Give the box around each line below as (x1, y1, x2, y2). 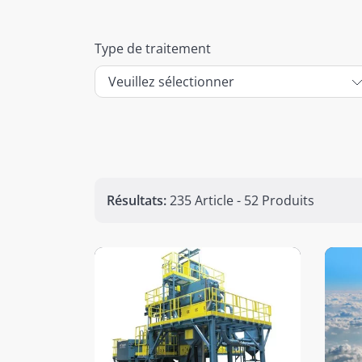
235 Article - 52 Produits (170, 191, 314, 209)
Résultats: (107, 191, 170, 209)
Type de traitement (95, 40, 211, 58)
